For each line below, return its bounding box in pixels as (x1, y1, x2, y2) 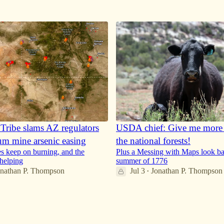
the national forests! (116, 135, 190, 146)
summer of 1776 (116, 156, 167, 165)
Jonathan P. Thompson (151, 166, 222, 175)
